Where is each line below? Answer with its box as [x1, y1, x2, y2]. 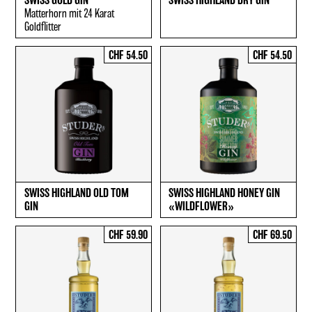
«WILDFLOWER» [168, 201, 234, 212]
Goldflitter [24, 22, 61, 33]
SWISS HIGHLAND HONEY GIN [168, 187, 280, 199]
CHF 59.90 [108, 229, 148, 241]
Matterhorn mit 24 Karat [24, 8, 114, 20]
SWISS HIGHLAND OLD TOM [24, 187, 129, 199]
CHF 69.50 [253, 229, 292, 241]
